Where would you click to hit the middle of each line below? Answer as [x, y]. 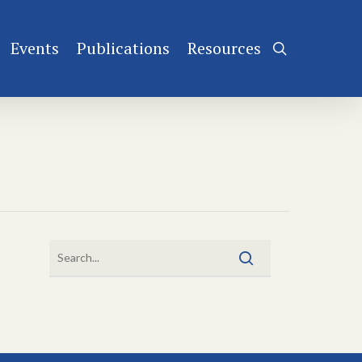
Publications [123, 48]
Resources [224, 48]
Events [35, 48]
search [307, 48]
